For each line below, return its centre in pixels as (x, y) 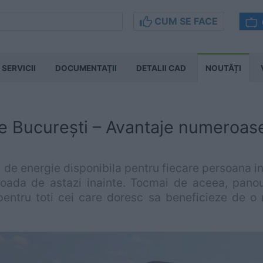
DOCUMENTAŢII (86, 68)
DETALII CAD (161, 68)
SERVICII (19, 68)
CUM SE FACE (185, 21)
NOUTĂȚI (223, 68)
